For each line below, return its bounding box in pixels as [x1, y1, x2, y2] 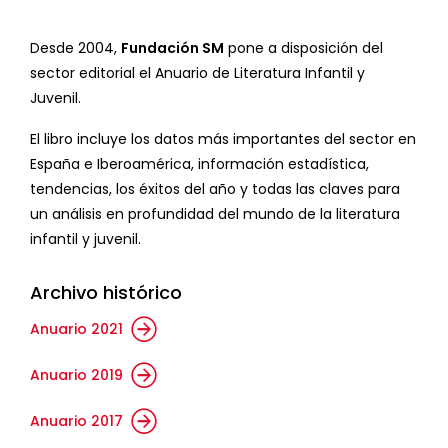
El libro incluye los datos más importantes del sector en [30, 128, 416, 149]
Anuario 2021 [30, 318, 123, 339]
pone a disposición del [224, 37, 383, 58]
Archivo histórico [30, 279, 182, 305]
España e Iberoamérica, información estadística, [30, 153, 369, 174]
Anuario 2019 [30, 364, 123, 385]
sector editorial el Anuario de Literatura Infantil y [30, 62, 365, 83]
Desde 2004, [30, 37, 121, 58]
